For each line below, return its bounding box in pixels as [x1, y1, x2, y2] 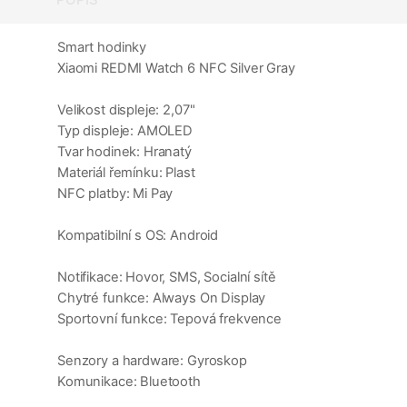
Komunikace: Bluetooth [57, 373, 201, 391]
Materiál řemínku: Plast [57, 164, 195, 182]
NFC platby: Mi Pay [57, 185, 174, 203]
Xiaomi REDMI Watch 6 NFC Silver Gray [57, 60, 295, 77]
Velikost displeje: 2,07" [57, 102, 195, 119]
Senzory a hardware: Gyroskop [57, 352, 247, 370]
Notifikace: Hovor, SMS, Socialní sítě [57, 269, 276, 286]
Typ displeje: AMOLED [57, 123, 194, 140]
